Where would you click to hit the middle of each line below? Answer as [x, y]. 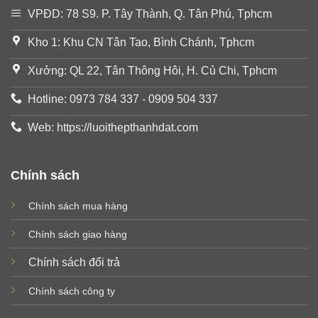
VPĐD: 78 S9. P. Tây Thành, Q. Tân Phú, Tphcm [150, 14]
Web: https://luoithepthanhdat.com [113, 128]
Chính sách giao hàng [77, 234]
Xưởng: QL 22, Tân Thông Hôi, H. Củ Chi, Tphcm [152, 71]
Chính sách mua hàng [78, 205]
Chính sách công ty [71, 291]
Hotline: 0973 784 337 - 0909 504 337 [123, 99]
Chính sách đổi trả [74, 262]
